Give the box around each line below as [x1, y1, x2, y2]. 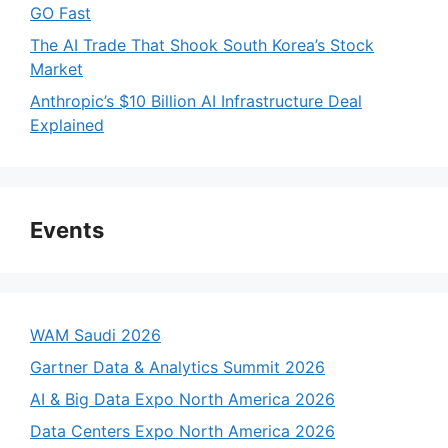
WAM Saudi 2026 [30, 324, 161, 345]
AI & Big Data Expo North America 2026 [30, 388, 335, 409]
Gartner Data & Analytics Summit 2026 [30, 356, 325, 377]
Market [30, 58, 83, 79]
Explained [30, 114, 104, 135]
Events [30, 216, 104, 243]
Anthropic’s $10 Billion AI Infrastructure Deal [30, 90, 362, 111]
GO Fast [30, 2, 91, 23]
